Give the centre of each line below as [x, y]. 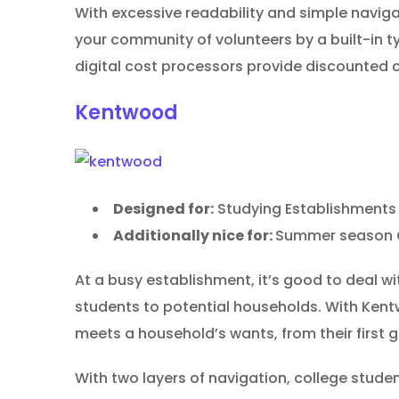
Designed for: [163, 209]
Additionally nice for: [194, 236]
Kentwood [126, 112]
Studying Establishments [305, 209]
